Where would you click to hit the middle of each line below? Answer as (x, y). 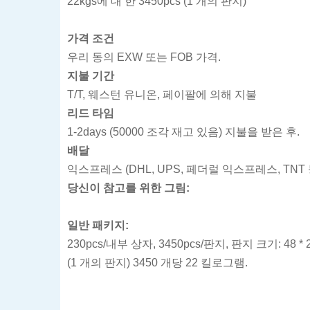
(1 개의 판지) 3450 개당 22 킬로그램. (157, 262)
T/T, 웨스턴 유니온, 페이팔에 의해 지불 (162, 94)
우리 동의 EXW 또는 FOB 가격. (144, 57)
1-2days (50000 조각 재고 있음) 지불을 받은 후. (183, 131)
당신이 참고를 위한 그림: (128, 188)
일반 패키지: (98, 225)
